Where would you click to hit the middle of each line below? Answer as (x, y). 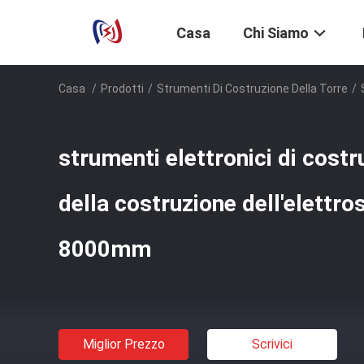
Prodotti (122, 89)
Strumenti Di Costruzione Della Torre (252, 89)
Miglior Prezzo (123, 344)
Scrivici (272, 344)
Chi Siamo (276, 33)
